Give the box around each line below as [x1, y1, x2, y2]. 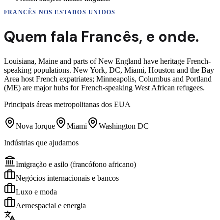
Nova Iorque [16, 121, 55, 130]
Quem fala [4, 27, 81, 46]
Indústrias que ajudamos [4, 138, 79, 147]
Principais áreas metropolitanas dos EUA [4, 100, 131, 109]
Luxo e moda [16, 187, 57, 196]
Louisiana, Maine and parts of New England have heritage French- [4, 56, 211, 65]
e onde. [146, 27, 199, 46]
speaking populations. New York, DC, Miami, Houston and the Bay [4, 65, 214, 74]
